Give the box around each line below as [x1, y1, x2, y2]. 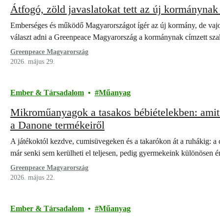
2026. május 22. [10, 174, 55, 181]
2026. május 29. [10, 58, 55, 65]
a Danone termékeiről [10, 119, 105, 131]
